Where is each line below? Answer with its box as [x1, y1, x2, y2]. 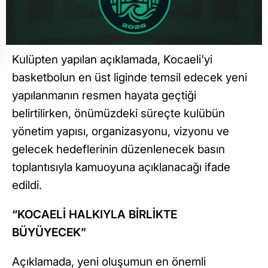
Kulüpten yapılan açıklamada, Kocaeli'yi [12, 53, 212, 66]
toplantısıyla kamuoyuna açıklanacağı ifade [12, 160, 230, 174]
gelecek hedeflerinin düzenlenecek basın [12, 142, 225, 156]
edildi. [12, 178, 45, 192]
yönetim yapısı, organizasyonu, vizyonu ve [12, 124, 229, 138]
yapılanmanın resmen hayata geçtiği [12, 89, 196, 102]
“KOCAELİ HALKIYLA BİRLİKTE [12, 208, 177, 221]
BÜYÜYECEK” [12, 226, 89, 239]
